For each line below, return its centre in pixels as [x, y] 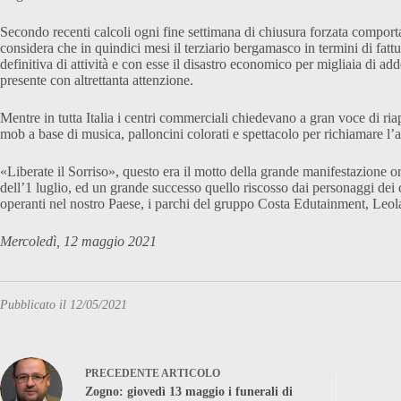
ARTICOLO [191, 373]
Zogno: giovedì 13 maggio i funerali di [189, 391]
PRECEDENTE [123, 373]
